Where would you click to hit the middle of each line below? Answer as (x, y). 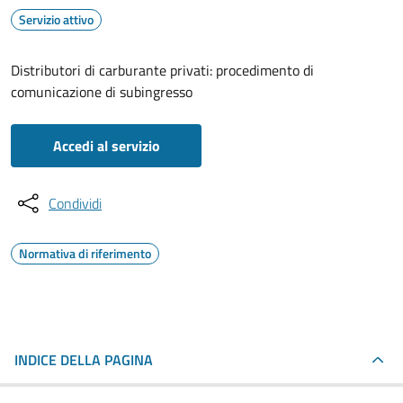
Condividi (75, 203)
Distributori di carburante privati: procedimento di (162, 70)
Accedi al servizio (106, 146)
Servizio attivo (56, 19)
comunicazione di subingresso (102, 92)
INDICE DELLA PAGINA (84, 360)
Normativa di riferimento (85, 253)
